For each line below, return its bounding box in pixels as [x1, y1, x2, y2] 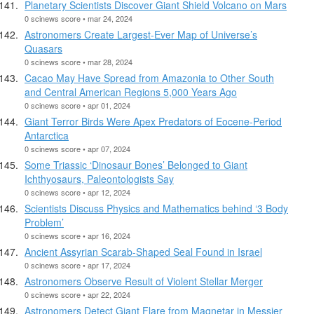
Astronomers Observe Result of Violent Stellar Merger [25, 273, 263, 288]
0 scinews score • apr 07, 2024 [25, 142, 130, 154]
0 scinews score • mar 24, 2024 [25, 12, 132, 24]
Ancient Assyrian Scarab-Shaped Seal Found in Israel [25, 244, 262, 259]
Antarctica [25, 128, 69, 142]
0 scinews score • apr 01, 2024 [25, 99, 130, 111]
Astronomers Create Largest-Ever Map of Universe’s [25, 27, 257, 41]
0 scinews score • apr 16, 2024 [25, 229, 130, 241]
